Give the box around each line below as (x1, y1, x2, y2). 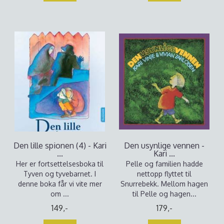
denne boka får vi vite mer (17, 179, 102, 188)
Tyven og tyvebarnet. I (23, 169, 96, 178)
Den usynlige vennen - (124, 140, 204, 150)
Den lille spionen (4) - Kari (13, 140, 106, 150)
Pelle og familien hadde (125, 159, 203, 168)
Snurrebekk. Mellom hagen (120, 179, 208, 188)
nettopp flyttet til (137, 169, 191, 178)
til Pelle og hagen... (132, 189, 196, 198)
